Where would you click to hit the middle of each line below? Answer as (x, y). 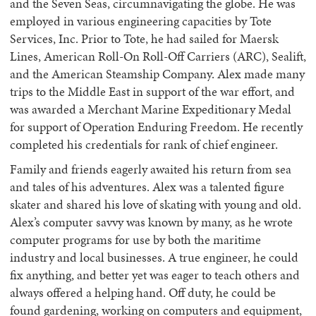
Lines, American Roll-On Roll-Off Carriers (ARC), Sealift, (158, 56)
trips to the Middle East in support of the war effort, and (152, 92)
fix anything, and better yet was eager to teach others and (155, 275)
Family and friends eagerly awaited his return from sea (151, 169)
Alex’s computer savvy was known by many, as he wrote (151, 222)
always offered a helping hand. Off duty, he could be (143, 293)
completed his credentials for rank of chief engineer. (144, 145)
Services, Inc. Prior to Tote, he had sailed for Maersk (144, 39)
